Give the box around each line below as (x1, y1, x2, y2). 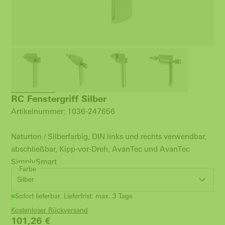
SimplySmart (11, 157, 57, 166)
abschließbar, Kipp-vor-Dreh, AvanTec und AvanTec (11, 145, 190, 153)
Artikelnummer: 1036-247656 (11, 107, 115, 116)
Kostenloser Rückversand (11, 206, 88, 214)
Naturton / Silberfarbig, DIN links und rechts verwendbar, (11, 132, 206, 141)
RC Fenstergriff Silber (11, 93, 106, 104)
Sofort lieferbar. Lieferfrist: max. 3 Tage (15, 192, 133, 200)
